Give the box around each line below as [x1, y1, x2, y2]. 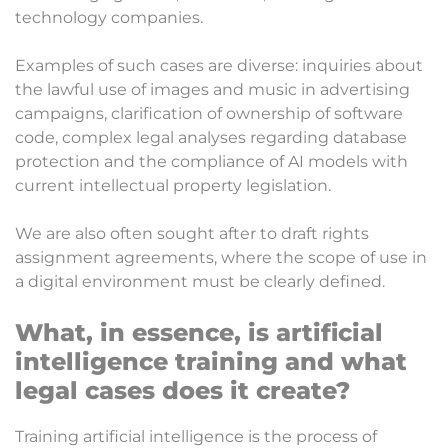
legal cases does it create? [15, 376, 350, 406]
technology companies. [15, 8, 203, 28]
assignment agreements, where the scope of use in [15, 248, 427, 268]
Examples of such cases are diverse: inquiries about [15, 56, 423, 76]
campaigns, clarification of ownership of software [15, 104, 403, 124]
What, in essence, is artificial [15, 318, 383, 348]
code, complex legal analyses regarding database [15, 128, 407, 148]
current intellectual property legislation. [15, 176, 335, 196]
